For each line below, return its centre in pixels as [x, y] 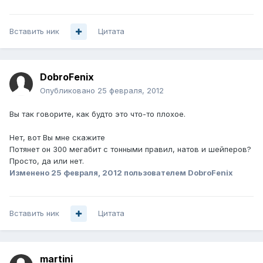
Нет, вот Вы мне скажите [57, 138]
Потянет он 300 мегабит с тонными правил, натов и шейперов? [130, 149]
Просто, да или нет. [47, 161]
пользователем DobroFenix [178, 173]
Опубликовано [69, 91]
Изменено [30, 173]
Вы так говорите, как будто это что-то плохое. [97, 114]
